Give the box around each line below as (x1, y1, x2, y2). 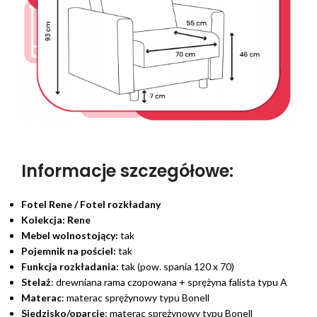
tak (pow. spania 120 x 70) (119, 260, 234, 273)
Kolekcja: (21, 214, 67, 226)
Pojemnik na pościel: (21, 245, 118, 258)
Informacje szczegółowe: (21, 159, 234, 183)
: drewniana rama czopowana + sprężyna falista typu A (51, 276, 287, 289)
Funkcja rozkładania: (21, 260, 119, 273)
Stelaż (21, 276, 51, 289)
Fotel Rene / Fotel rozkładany (21, 198, 161, 211)
